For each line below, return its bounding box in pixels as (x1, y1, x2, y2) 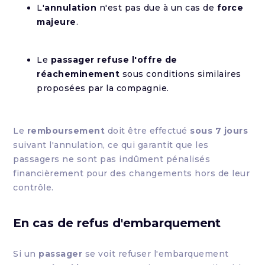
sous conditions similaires (119, 69, 241, 79)
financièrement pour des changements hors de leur (13, 168, 250, 179)
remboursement (27, 125, 105, 136)
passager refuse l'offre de (50, 54, 177, 65)
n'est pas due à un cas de (96, 2, 217, 13)
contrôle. (13, 182, 54, 193)
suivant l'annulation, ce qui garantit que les (13, 140, 209, 150)
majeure (37, 17, 76, 27)
